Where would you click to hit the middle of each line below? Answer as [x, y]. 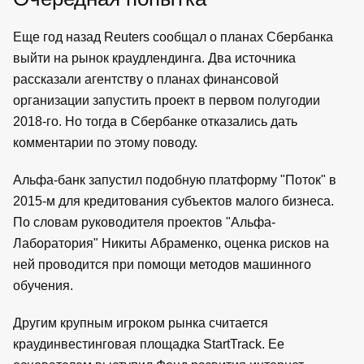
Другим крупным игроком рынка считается [141, 323]
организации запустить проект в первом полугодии [167, 100]
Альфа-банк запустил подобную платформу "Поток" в [175, 180]
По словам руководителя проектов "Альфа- [144, 222]
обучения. [45, 285]
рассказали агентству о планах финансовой [146, 79]
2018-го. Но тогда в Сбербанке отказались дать [155, 121]
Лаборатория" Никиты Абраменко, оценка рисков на [171, 243]
